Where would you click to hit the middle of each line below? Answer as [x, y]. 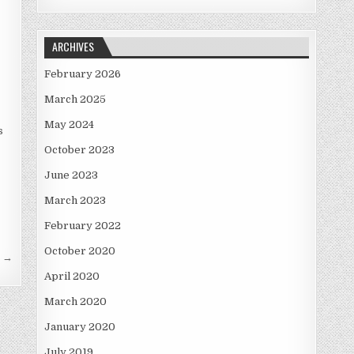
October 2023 [79, 149]
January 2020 [79, 326]
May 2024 [69, 124]
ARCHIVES [73, 46]
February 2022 [82, 225]
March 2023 [75, 200]
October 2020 [79, 250]
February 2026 [82, 73]
